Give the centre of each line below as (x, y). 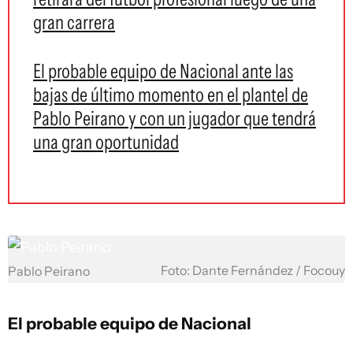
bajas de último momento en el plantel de (171, 95)
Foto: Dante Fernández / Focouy (253, 271)
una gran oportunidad (106, 142)
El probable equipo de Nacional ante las (163, 71)
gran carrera (74, 22)
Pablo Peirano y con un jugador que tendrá (175, 118)
